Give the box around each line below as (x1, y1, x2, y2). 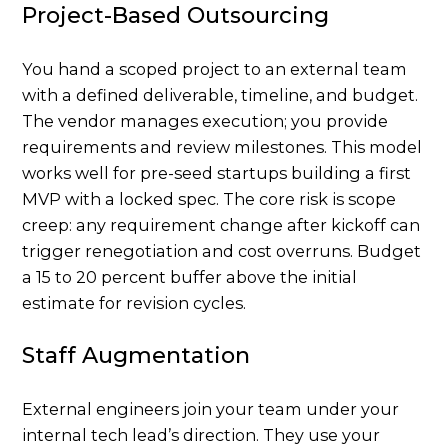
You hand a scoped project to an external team (22, 58, 408, 79)
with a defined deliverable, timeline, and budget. (22, 84, 419, 105)
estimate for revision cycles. (22, 292, 247, 313)
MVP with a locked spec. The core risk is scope (22, 188, 397, 209)
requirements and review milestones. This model (22, 136, 423, 157)
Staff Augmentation (22, 341, 251, 369)
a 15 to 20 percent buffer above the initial (22, 266, 358, 287)
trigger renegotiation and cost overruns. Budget (22, 240, 422, 261)
